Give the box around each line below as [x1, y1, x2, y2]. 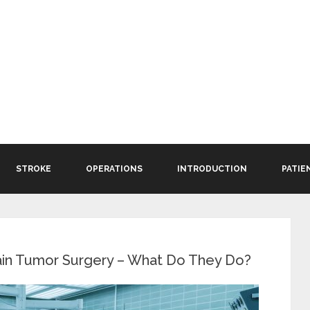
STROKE [16, 164, 51, 174]
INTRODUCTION [177, 164, 247, 174]
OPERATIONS [86, 164, 143, 174]
